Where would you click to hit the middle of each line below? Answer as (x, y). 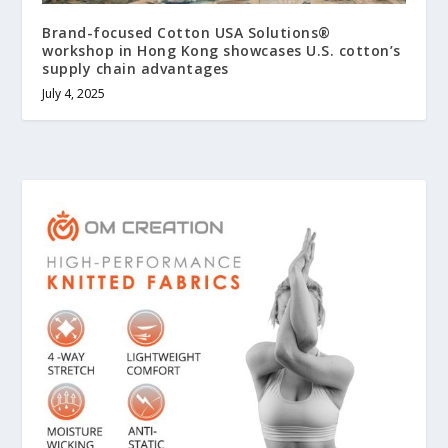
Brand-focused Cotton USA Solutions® (186, 33)
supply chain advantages (135, 69)
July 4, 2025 (74, 94)
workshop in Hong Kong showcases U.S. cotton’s (221, 51)
